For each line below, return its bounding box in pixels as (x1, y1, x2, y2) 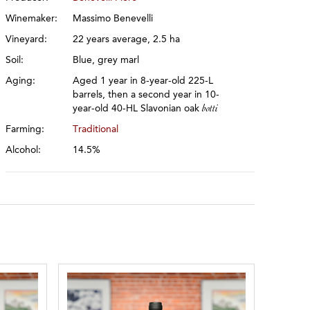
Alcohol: (6, 145, 42, 155)
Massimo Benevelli (73, 14, 154, 24)
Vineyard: (6, 35, 48, 44)
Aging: (6, 76, 36, 86)
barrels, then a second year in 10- (73, 90, 220, 100)
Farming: (6, 125, 45, 134)
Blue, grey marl (73, 55, 140, 65)
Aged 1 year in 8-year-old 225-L (73, 76, 214, 86)
